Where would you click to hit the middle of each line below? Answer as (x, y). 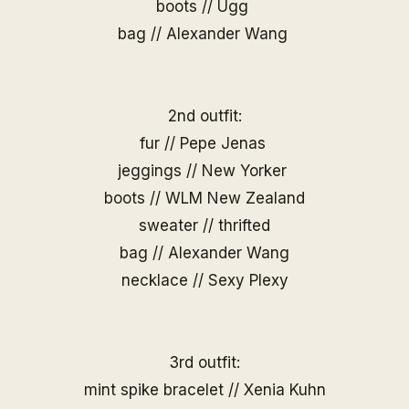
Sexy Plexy (248, 280)
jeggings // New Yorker (204, 171)
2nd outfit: (204, 116)
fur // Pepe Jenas (204, 143)
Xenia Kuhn (284, 390)
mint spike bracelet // (163, 390)
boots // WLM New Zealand (204, 198)
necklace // (164, 280)
